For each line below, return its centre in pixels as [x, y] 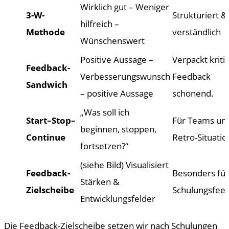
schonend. [193, 93]
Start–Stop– [51, 120]
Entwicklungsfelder [118, 199]
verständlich [197, 32]
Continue [46, 137]
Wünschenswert [112, 41]
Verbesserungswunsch [125, 76]
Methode [45, 32]
